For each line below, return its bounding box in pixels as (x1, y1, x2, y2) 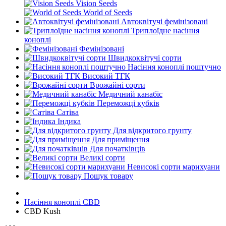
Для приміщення (92, 135, 149, 144)
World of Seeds (83, 8, 132, 17)
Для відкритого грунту (113, 126, 192, 135)
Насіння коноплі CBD (24, 198, 100, 206)
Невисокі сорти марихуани (127, 162, 220, 171)
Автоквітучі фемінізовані (121, 17, 208, 26)
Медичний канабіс (98, 90, 162, 98)
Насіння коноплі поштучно (128, 63, 221, 71)
